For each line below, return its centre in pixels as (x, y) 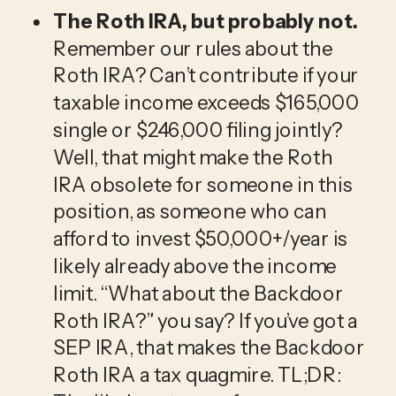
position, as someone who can (190, 212)
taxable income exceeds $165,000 (206, 103)
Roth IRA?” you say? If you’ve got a (206, 320)
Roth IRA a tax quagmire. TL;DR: (197, 375)
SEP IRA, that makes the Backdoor (209, 348)
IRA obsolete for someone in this (203, 184)
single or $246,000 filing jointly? (198, 129)
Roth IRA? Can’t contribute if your (206, 76)
